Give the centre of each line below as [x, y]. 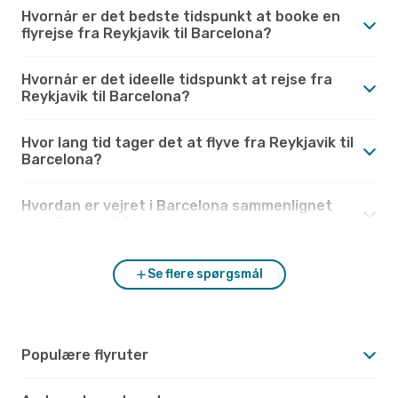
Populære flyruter [85, 354]
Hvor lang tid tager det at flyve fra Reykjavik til [187, 142]
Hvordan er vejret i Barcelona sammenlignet [177, 205]
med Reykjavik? [76, 222]
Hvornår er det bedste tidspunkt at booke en [181, 16]
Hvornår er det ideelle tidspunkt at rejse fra [177, 79]
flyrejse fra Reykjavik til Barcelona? [147, 33]
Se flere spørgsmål [205, 274]
